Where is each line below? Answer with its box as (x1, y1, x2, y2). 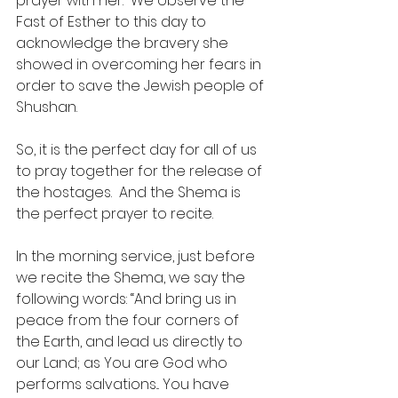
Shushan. (16, 97, 81, 117)
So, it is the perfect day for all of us (16, 139, 260, 160)
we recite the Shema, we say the (16, 267, 249, 288)
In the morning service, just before (16, 246, 259, 267)
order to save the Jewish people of (16, 76, 267, 96)
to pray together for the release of (16, 161, 266, 181)
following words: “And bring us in (16, 289, 240, 309)
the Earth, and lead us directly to (16, 331, 246, 352)
